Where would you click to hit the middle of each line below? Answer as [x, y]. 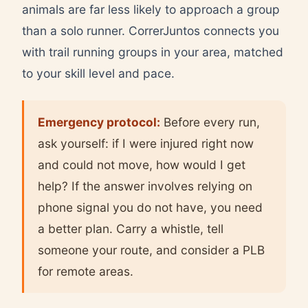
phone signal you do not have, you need [150, 207]
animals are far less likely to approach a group [151, 9]
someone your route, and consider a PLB [151, 250]
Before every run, [210, 122]
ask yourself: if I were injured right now [146, 143]
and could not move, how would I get [142, 164]
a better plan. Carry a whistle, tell [131, 228]
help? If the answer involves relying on [145, 186]
